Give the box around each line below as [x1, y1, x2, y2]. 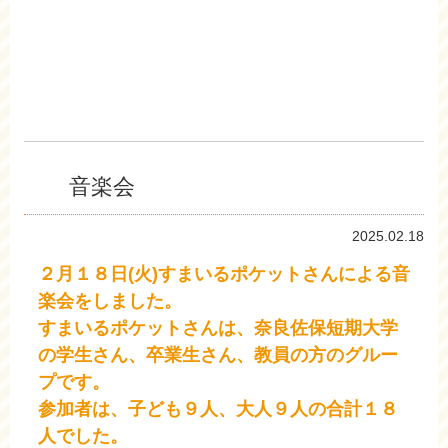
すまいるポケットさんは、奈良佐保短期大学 [38, 318, 398, 339]
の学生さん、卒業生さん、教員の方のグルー [38, 345, 398, 366]
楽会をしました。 [38, 291, 182, 312]
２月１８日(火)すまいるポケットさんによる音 [38, 264, 410, 285]
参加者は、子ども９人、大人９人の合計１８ [38, 399, 398, 420]
